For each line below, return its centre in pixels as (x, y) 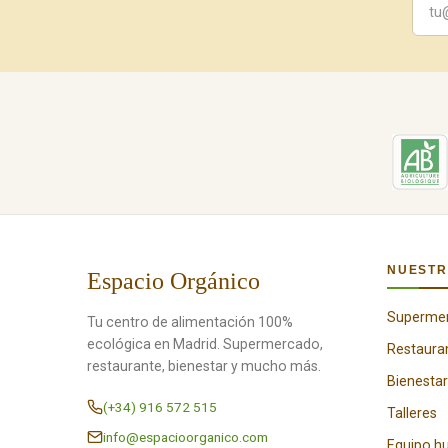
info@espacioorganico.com (185, 437)
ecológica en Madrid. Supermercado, (205, 344)
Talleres (412, 413)
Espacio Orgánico (173, 281)
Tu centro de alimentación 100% (190, 322)
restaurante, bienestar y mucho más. (204, 366)
